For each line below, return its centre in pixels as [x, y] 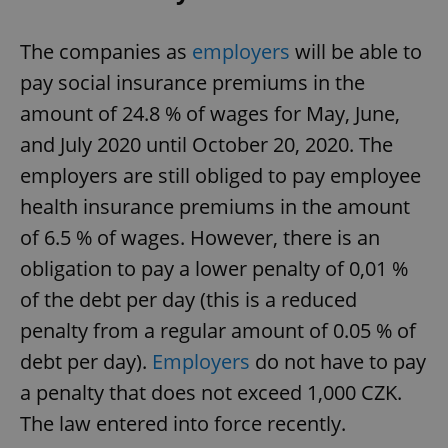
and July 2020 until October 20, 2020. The [206, 144]
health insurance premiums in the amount [215, 206]
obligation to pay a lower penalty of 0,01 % [214, 268]
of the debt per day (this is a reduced [188, 299]
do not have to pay [338, 361]
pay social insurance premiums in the [192, 82]
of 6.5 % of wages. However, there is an [200, 237]
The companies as [106, 51]
